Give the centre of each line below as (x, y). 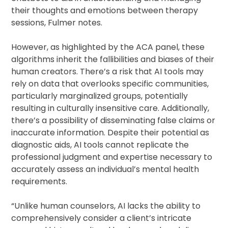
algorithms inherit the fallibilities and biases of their (113, 60)
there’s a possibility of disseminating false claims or (113, 121)
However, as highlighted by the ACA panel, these (108, 47)
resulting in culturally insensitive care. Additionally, (110, 108)
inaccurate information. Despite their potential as (110, 133)
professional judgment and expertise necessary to (112, 157)
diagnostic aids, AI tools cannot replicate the (100, 145)
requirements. (39, 182)
